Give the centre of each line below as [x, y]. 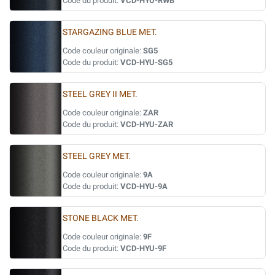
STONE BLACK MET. [101, 218]
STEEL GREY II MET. [100, 94]
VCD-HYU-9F [143, 248]
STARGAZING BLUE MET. [110, 32]
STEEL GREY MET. [97, 156]
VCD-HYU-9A [144, 186]
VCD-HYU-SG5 [146, 62]
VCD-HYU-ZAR [147, 124]
